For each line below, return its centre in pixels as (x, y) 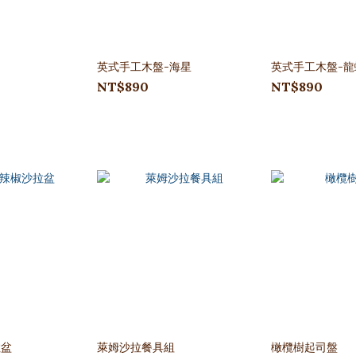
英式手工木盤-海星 (144, 67)
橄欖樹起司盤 (304, 347)
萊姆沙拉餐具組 (136, 347)
